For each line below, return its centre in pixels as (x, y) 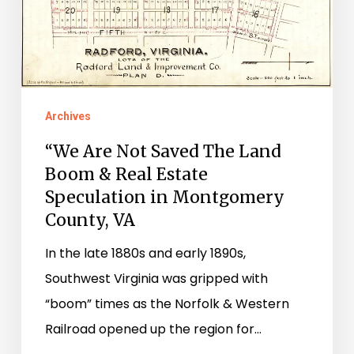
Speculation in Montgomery (164, 198)
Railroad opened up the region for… (153, 330)
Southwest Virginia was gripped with (156, 279)
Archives (68, 117)
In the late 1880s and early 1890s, (145, 254)
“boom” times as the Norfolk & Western (167, 304)
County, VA (90, 220)
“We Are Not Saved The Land (163, 152)
